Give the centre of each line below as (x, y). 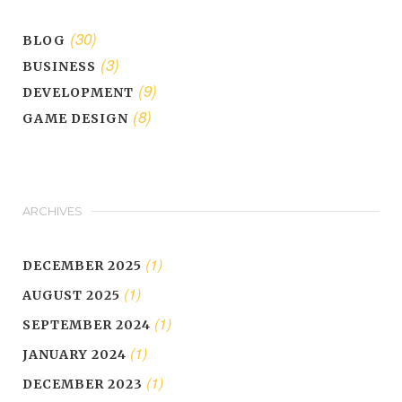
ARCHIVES (52, 211)
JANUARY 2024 (74, 355)
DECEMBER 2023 (83, 385)
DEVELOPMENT (78, 93)
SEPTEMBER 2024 (87, 325)
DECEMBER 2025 (82, 266)
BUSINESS (59, 67)
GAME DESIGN (75, 119)
